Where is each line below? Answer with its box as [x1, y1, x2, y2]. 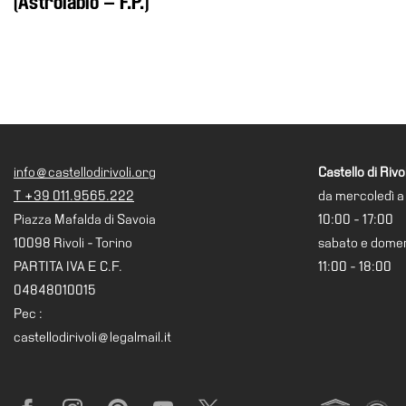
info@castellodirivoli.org [14, 165, 156, 180]
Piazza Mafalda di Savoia [14, 212, 156, 227]
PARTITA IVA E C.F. [14, 259, 122, 275]
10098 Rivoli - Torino [14, 236, 132, 251]
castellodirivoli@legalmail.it [14, 330, 171, 345]
